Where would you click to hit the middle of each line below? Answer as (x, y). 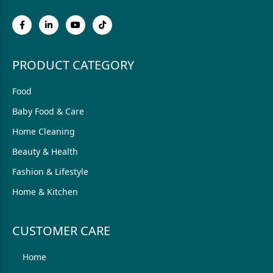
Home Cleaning (44, 131)
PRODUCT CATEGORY (73, 65)
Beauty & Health (45, 151)
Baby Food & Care (48, 111)
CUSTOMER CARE (61, 231)
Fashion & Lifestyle (50, 172)
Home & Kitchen (45, 192)
